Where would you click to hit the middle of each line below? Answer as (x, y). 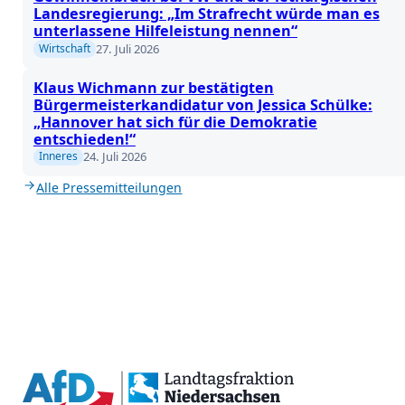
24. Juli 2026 (114, 156)
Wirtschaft (64, 49)
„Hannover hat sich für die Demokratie (175, 122)
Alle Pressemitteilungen (109, 187)
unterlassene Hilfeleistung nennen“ (165, 31)
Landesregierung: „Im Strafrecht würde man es (206, 14)
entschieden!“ (84, 139)
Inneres (58, 156)
